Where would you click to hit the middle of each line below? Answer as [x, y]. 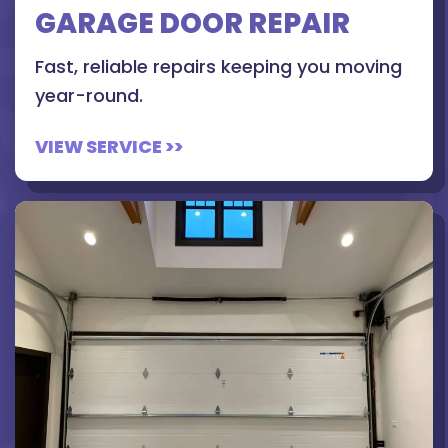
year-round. [89, 96]
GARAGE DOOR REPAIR [192, 24]
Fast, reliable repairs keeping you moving [218, 67]
